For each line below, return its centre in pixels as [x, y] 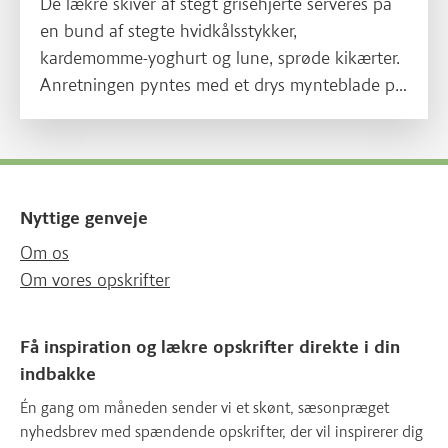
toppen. [69, 112]
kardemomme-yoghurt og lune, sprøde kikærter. [220, 58]
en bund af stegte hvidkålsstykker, [168, 31]
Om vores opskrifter [95, 280]
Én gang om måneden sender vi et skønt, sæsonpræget [204, 408]
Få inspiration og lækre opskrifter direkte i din [210, 347]
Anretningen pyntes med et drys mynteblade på [222, 85]
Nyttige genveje [84, 218]
